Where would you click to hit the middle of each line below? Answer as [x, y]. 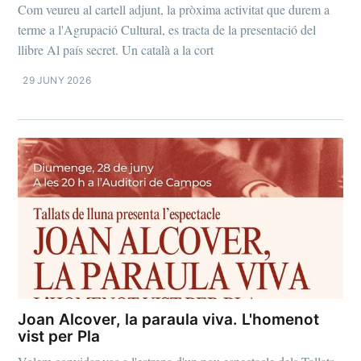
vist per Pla [59, 337]
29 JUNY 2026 [57, 80]
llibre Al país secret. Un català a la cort [116, 49]
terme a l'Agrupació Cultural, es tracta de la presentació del [167, 29]
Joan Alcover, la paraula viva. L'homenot [169, 320]
